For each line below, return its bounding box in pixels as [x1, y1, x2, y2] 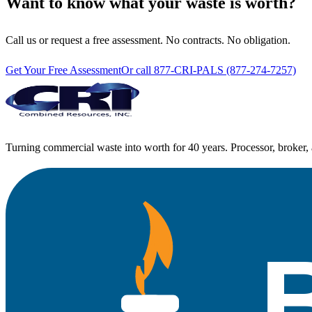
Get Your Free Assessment [6, 63, 121, 76]
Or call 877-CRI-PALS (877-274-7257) [121, 63, 296, 76]
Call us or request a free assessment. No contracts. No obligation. [6, 33, 290, 46]
